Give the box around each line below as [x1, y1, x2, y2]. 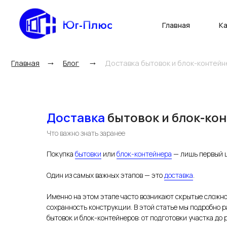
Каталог [195, 17, 222, 27]
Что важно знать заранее [47, 128, 125, 138]
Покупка [47, 149, 75, 159]
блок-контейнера [117, 149, 172, 159]
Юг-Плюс [55, 15, 101, 30]
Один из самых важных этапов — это [47, 170, 164, 180]
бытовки [75, 149, 101, 159]
